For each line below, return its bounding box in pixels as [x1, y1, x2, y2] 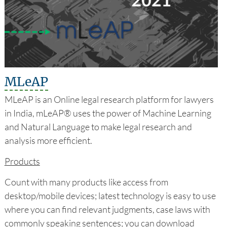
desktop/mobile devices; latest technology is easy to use [4, 190, 216, 201]
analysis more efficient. [4, 134, 92, 146]
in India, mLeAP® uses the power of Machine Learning [4, 107, 211, 119]
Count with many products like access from [4, 176, 168, 187]
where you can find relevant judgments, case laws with [4, 203, 210, 215]
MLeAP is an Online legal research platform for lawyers [4, 93, 214, 105]
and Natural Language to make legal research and [4, 121, 192, 132]
